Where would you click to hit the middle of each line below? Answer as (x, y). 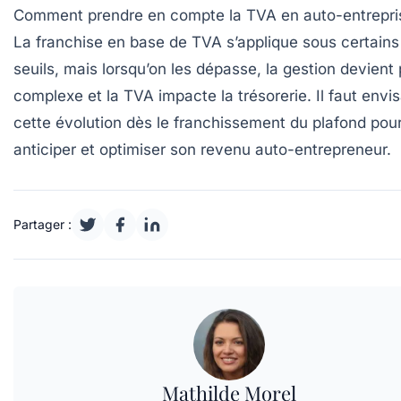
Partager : (43, 225)
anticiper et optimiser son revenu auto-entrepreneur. (202, 150)
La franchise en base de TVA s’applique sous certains (206, 43)
